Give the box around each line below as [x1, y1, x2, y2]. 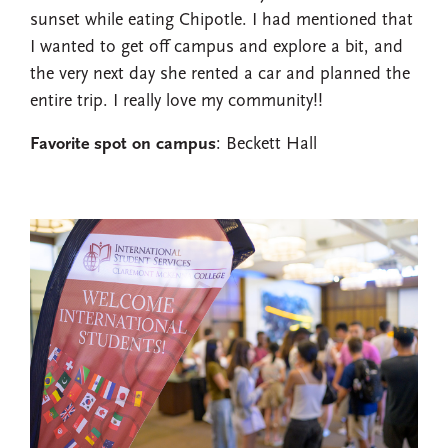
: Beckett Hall [216, 135, 322, 155]
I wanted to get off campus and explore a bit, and [30, 38, 403, 58]
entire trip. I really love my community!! [30, 92, 323, 112]
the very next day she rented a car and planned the [30, 65, 410, 85]
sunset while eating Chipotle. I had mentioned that [30, 11, 413, 31]
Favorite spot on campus [30, 135, 216, 155]
